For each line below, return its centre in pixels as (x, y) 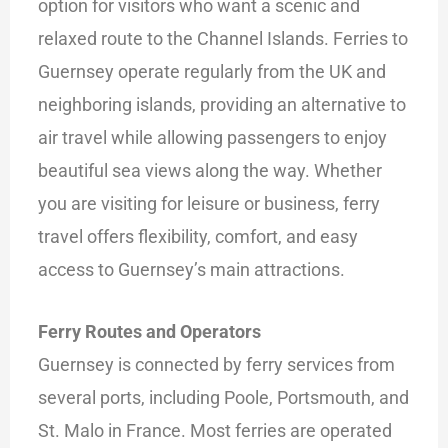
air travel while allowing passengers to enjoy (213, 137)
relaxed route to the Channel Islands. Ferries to (223, 38)
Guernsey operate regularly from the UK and (212, 71)
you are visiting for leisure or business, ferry (209, 203)
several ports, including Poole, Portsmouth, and (224, 397)
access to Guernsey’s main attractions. (192, 269)
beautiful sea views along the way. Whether (210, 170)
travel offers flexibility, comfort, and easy (198, 236)
